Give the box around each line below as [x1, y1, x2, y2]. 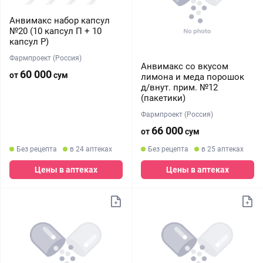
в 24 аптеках [70, 145, 112, 153]
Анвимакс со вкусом [140, 61, 228, 72]
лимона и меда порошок [140, 72, 244, 82]
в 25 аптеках [201, 145, 244, 153]
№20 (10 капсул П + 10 [9, 26, 102, 36]
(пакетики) [140, 93, 186, 103]
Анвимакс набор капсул [9, 15, 110, 26]
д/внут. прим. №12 [140, 82, 218, 93]
